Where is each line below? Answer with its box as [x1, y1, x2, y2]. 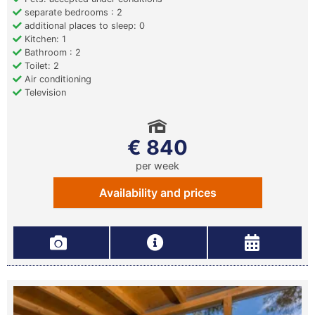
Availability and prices [98, 186, 217, 200]
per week [136, 160, 179, 172]
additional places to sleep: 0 [22, 20, 145, 31]
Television [22, 87, 66, 98]
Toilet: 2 [22, 60, 59, 71]
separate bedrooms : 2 [22, 7, 122, 18]
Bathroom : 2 [22, 47, 81, 58]
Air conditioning [22, 74, 91, 84]
